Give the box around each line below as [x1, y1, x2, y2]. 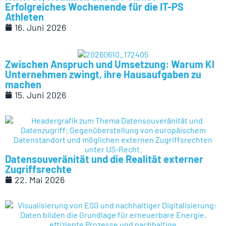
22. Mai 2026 [15, 174, 65, 185]
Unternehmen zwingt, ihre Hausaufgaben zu [5, 68, 201, 80]
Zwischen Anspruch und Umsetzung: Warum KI [5, 58, 214, 70]
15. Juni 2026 [15, 89, 66, 100]
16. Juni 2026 [15, 22, 66, 33]
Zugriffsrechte [5, 162, 72, 175]
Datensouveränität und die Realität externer [5, 152, 203, 165]
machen [5, 78, 41, 90]
